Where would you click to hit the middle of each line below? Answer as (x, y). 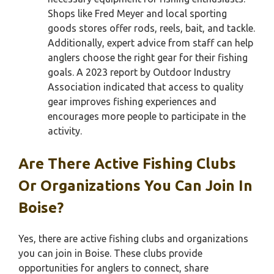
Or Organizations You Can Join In (135, 186)
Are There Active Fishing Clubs (127, 164)
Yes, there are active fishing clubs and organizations (133, 239)
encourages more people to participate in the (147, 116)
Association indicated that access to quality (146, 87)
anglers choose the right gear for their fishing (148, 57)
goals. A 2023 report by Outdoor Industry (139, 72)
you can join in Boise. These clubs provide (110, 253)
